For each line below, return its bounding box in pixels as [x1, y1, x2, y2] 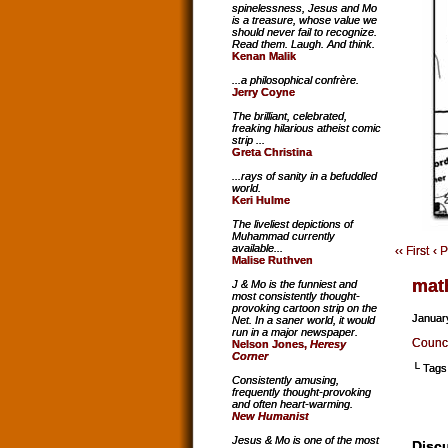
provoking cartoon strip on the [232, 302, 377, 315]
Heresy [310, 338, 346, 351]
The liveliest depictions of [232, 218, 353, 231]
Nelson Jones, [232, 338, 310, 351]
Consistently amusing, [232, 374, 339, 387]
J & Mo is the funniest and [232, 278, 357, 291]
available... [232, 242, 283, 255]
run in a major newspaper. [232, 326, 358, 339]
